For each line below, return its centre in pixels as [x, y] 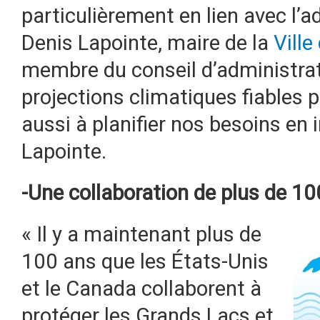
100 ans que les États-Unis [145, 261]
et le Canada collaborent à [141, 289]
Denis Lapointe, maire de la [147, 43]
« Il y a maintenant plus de [141, 234]
